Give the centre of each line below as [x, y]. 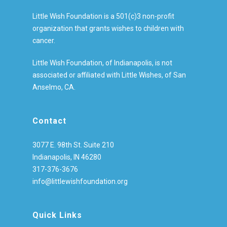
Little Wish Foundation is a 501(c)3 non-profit [103, 16]
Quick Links [57, 215]
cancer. [44, 40]
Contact [49, 121]
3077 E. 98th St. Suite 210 [73, 145]
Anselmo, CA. [54, 87]
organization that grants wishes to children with [108, 28]
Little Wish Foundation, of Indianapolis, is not [102, 63]
